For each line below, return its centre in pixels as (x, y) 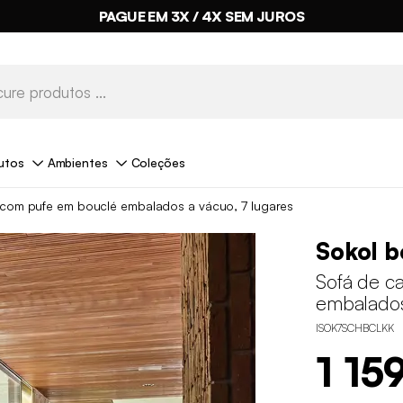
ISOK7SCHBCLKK (354, 328)
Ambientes (77, 162)
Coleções (158, 162)
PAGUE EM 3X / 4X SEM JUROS (201, 16)
